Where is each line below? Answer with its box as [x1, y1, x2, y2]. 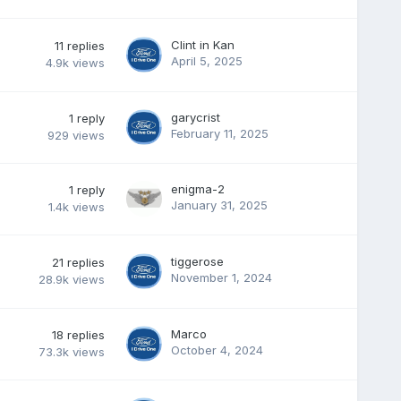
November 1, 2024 [170, 269, 272, 285]
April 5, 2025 [170, 53, 243, 68]
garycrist [170, 109, 220, 124]
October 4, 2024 [170, 342, 263, 357]
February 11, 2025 [170, 125, 269, 141]
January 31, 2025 [170, 197, 268, 212]
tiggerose [170, 253, 224, 269]
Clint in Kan [170, 37, 235, 52]
